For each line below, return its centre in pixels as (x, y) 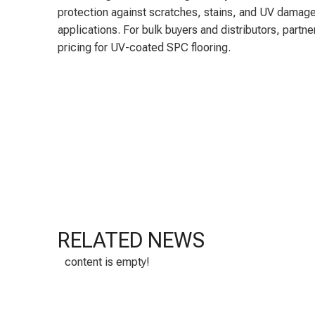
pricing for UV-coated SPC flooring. (144, 47)
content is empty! (107, 262)
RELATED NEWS (131, 240)
